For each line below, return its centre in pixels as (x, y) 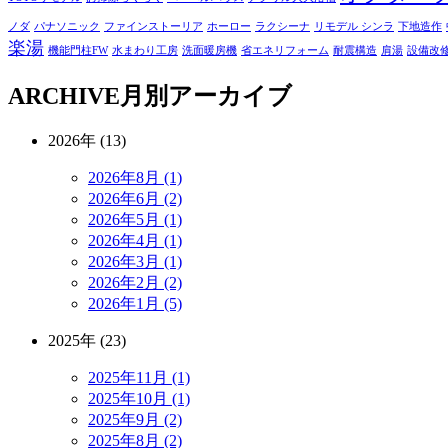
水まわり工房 (145, 50)
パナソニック (67, 26)
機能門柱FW (78, 50)
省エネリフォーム (285, 50)
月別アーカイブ (206, 95)
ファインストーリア (153, 26)
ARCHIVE (64, 95)
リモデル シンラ (354, 26)
